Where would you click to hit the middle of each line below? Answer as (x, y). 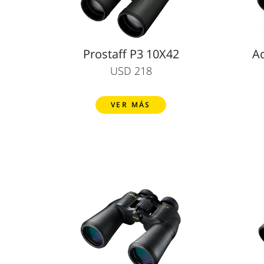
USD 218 (131, 70)
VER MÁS (131, 104)
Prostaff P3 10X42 (131, 54)
